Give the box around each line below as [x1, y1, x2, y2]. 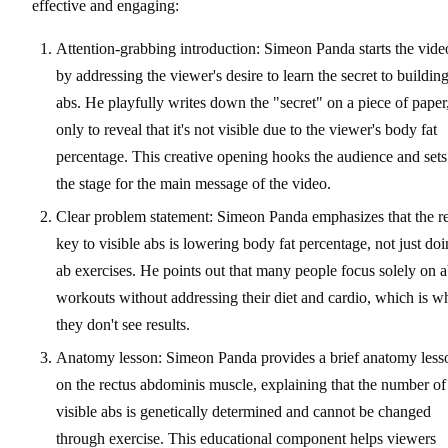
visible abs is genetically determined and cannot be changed [56, 403, 431, 421]
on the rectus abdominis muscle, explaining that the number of [56, 376, 446, 394]
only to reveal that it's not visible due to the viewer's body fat [56, 120, 437, 138]
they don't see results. [56, 316, 190, 334]
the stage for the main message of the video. [56, 174, 331, 192]
